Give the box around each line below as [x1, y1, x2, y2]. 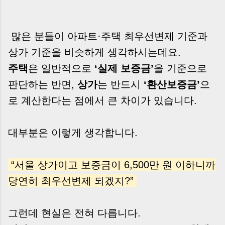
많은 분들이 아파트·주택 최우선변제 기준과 [8, 31, 207, 42]
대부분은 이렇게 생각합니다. [8, 127, 138, 139]
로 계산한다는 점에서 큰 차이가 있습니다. [8, 95, 197, 106]
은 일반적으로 [28, 63, 91, 74]
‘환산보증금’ [144, 79, 200, 90]
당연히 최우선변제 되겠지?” [8, 175, 134, 187]
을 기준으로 [154, 63, 207, 74]
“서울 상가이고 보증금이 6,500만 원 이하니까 [11, 159, 215, 171]
